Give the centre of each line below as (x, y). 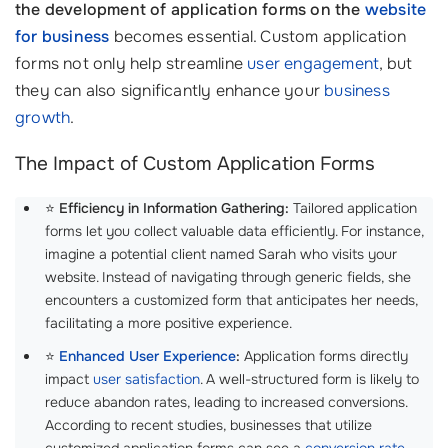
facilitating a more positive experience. (168, 323)
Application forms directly (324, 356)
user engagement (313, 63)
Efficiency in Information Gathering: (174, 208)
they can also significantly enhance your (170, 90)
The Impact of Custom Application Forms (195, 164)
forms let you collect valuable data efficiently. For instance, (234, 231)
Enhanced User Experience (147, 356)
